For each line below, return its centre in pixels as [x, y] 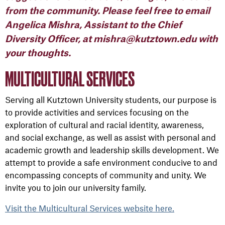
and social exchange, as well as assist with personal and [110, 137]
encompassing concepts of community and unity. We [106, 175]
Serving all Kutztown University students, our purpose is [111, 99]
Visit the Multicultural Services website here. [90, 208]
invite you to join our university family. [76, 187]
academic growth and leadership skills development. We [112, 150]
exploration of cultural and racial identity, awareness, [104, 125]
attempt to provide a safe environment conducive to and [111, 162]
